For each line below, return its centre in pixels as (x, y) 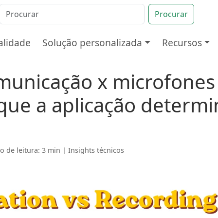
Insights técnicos (96, 150)
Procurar (171, 14)
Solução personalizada (92, 43)
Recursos (182, 43)
